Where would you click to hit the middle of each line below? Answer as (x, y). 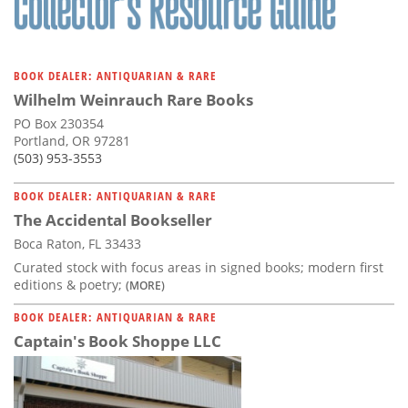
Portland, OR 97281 (72, 140)
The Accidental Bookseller (113, 219)
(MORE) (145, 285)
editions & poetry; (70, 284)
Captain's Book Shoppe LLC (117, 341)
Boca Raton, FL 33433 (77, 243)
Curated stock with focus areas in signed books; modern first (199, 267)
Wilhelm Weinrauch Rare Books (133, 99)
